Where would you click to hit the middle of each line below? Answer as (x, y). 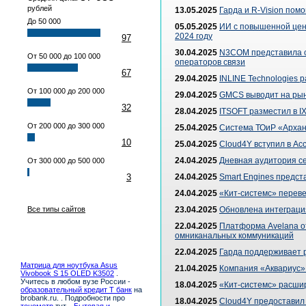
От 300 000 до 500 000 (66, 161)
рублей (40, 8)
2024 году (194, 36)
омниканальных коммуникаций (234, 236)
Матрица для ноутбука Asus (69, 265)
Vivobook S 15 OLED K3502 (67, 273)
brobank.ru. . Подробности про (73, 298)
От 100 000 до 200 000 (66, 91)
